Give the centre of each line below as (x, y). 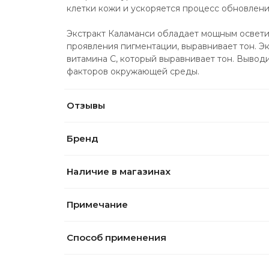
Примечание (97, 205)
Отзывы (86, 106)
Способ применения (116, 238)
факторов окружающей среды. (133, 72)
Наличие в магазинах (119, 172)
